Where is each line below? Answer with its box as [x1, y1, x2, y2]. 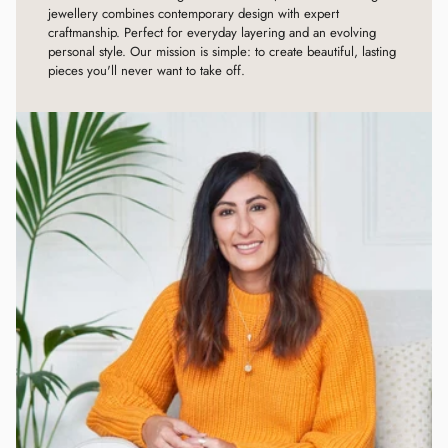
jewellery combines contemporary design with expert [48, 4, 339, 24]
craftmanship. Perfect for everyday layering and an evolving [48, 23, 376, 43]
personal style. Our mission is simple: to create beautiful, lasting [48, 42, 396, 62]
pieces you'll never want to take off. [48, 61, 245, 81]
